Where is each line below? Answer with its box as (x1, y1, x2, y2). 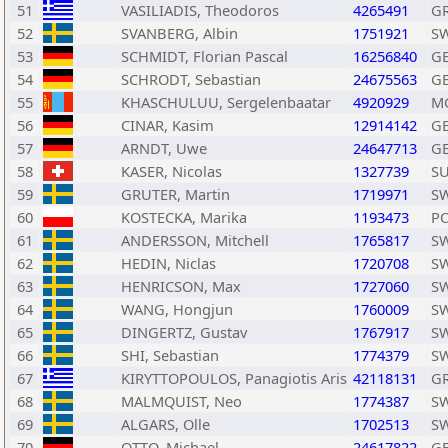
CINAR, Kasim (121, 115, 214, 135)
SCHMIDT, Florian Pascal (121, 46, 288, 66)
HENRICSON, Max (121, 276, 241, 296)
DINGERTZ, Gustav (121, 322, 247, 342)
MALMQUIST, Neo (121, 391, 242, 411)
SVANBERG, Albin (121, 23, 238, 43)
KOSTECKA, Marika (121, 207, 247, 227)
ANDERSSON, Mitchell (121, 230, 269, 250)
